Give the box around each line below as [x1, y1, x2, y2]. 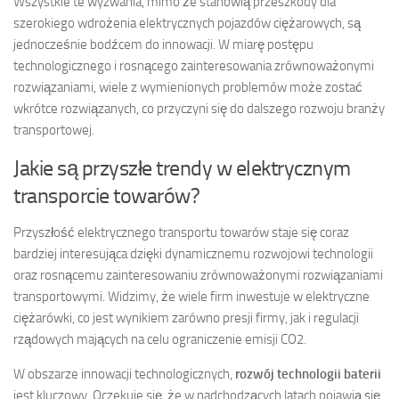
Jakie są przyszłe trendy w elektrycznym [13, 155, 351, 182]
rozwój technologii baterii [235, 366, 381, 383]
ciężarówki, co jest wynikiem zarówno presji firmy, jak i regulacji [13, 310, 359, 327]
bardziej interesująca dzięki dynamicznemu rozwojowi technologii [13, 246, 373, 263]
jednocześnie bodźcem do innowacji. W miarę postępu [13, 37, 313, 53]
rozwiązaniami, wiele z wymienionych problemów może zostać [13, 79, 362, 96]
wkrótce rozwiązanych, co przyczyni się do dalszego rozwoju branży [13, 101, 385, 118]
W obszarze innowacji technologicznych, [13, 366, 235, 383]
